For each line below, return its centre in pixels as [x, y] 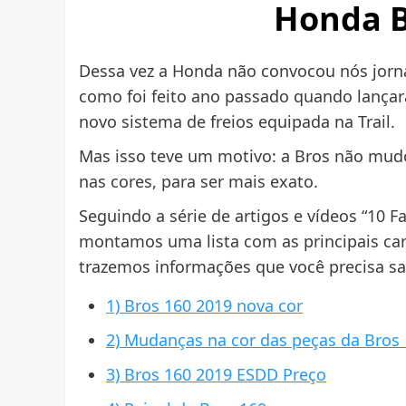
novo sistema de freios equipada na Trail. [237, 122]
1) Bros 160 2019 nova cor [204, 306]
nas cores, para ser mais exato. [198, 182]
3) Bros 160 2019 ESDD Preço [216, 375]
